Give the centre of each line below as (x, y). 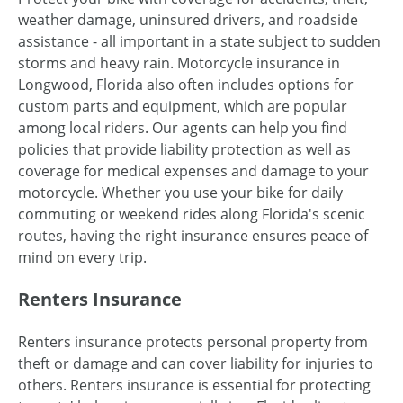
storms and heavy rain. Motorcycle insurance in (179, 63)
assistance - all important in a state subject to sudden (199, 41)
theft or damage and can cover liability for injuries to (196, 363)
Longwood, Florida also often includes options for (186, 84)
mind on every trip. (82, 257)
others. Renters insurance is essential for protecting (194, 385)
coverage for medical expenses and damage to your (193, 170)
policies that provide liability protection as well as (184, 149)
